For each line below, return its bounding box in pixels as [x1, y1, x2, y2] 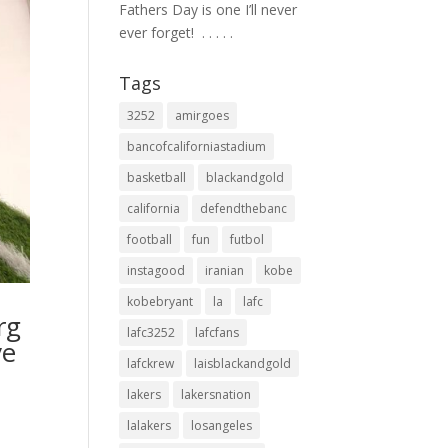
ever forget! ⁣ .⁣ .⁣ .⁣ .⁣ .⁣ [119, 23, 234, 42]
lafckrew [127, 355, 175, 372]
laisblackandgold [194, 355, 292, 372]
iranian [205, 262, 245, 279]
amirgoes [175, 107, 230, 124]
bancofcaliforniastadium [127, 138, 267, 155]
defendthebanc [200, 200, 288, 217]
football [127, 231, 173, 248]
